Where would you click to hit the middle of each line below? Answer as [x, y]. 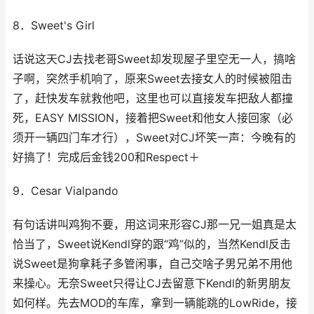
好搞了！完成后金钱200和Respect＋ [106, 157]
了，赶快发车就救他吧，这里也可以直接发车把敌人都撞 [153, 98]
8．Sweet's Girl [54, 26]
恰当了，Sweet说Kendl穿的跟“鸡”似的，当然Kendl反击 [152, 244]
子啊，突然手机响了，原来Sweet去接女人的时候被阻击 [152, 79]
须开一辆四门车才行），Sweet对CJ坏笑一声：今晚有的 [154, 138]
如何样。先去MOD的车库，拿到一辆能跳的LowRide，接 [155, 303]
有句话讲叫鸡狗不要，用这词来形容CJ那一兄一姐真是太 [155, 225]
